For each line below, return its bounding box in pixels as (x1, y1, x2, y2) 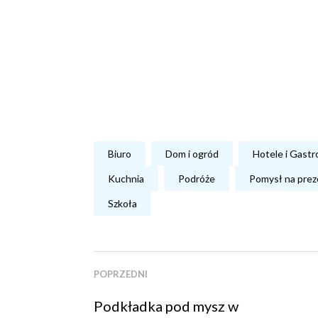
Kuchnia (108, 172, 144, 185)
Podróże (178, 172, 215, 185)
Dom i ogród (165, 148, 219, 160)
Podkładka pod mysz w (94, 297, 238, 315)
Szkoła (108, 197, 137, 210)
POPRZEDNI (94, 268, 148, 280)
